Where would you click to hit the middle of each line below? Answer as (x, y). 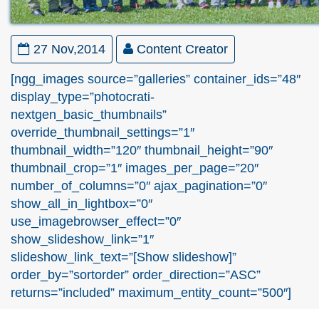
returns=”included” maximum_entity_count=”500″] (151, 292)
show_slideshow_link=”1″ (82, 239)
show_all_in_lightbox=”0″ (82, 203)
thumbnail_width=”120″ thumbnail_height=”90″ (142, 150)
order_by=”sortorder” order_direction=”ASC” (136, 274)
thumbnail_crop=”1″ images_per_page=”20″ (135, 168)
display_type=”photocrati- (83, 96)
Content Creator (182, 49)
